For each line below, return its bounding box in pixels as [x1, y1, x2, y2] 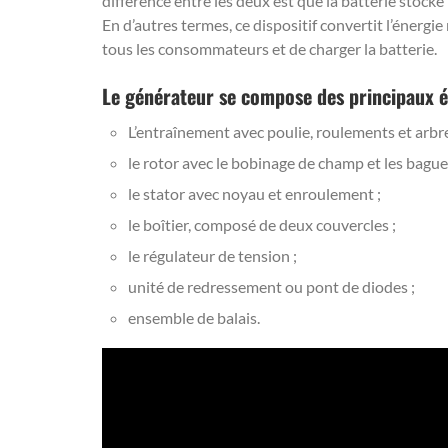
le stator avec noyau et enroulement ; [128, 184, 381, 203]
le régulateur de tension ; [128, 246, 297, 265]
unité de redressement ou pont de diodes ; [128, 277, 415, 296]
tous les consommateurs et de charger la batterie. [102, 39, 437, 58]
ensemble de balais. [128, 308, 260, 327]
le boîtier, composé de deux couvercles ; [128, 215, 396, 234]
